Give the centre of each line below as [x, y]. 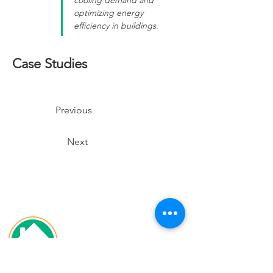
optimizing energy [110, 13]
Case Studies [50, 64]
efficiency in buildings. [116, 26]
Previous [74, 110]
